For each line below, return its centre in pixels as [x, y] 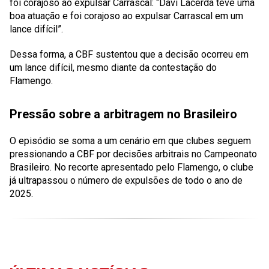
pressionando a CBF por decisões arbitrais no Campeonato [133, 154]
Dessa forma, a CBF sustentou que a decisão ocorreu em [129, 54]
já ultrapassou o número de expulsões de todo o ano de [126, 180]
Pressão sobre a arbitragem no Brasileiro [123, 114]
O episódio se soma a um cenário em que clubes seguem [130, 141]
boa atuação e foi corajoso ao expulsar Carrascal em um [126, 16]
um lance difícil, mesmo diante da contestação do [113, 68]
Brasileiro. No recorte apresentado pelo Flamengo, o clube [131, 167]
